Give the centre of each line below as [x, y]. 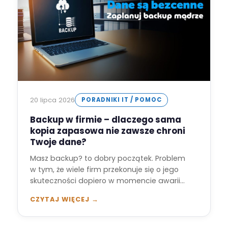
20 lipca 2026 [52, 100]
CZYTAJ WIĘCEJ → [65, 199]
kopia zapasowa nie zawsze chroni [108, 131]
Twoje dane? [58, 142]
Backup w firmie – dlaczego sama [106, 119]
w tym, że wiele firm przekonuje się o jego [104, 169]
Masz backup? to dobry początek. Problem [108, 158]
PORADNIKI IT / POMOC [122, 99]
